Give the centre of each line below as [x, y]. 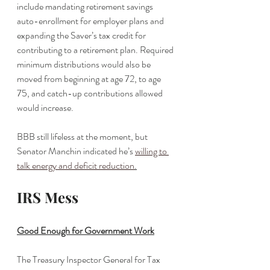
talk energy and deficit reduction [76, 165]
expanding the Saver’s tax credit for [82, 35]
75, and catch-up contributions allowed [91, 93]
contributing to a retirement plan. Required [96, 50]
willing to [152, 151]
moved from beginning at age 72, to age [90, 79]
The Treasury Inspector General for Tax [89, 259]
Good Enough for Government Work [86, 231]
